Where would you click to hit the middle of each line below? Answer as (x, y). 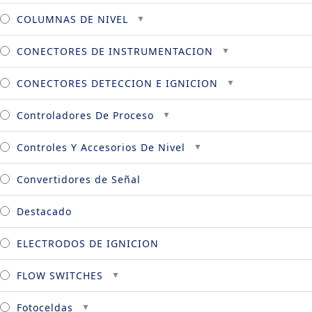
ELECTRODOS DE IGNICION (88, 243)
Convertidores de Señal (79, 179)
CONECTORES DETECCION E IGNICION (117, 83)
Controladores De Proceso (85, 115)
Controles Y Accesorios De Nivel (101, 147)
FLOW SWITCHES (60, 275)
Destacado (44, 211)
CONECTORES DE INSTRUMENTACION (115, 51)
